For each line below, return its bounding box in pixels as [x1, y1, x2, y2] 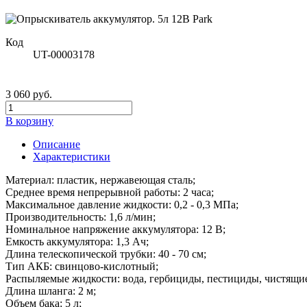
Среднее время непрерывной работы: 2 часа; [5, 186, 214, 198]
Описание [33, 138, 80, 150]
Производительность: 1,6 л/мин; [5, 210, 156, 223]
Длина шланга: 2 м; [5, 284, 96, 297]
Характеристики [33, 150, 110, 162]
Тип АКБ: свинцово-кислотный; [5, 260, 158, 272]
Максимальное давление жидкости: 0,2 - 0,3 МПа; [5, 198, 238, 210]
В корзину [5, 114, 53, 127]
